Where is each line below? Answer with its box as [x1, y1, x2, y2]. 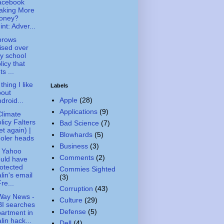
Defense [59, 207, 86, 215]
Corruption [59, 184, 93, 192]
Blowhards [59, 130, 92, 138]
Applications [59, 107, 97, 115]
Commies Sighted [59, 164, 115, 173]
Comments [59, 153, 94, 161]
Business [59, 141, 88, 150]
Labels [50, 82, 68, 88]
